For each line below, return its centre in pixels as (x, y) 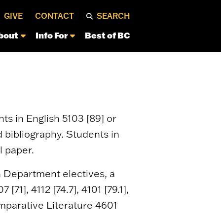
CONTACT (54, 16)
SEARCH (113, 16)
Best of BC (107, 35)
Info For (51, 35)
